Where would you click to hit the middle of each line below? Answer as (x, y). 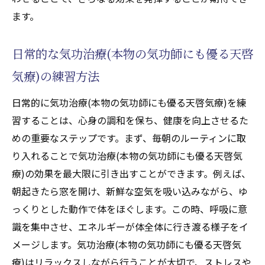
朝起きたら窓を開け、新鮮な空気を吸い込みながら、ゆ (130, 191)
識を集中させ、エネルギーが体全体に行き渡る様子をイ (130, 226)
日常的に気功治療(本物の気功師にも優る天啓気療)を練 (129, 102)
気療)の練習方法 (56, 76)
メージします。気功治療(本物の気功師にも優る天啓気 (127, 244)
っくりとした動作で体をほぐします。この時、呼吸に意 (130, 209)
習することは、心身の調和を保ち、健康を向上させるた (130, 120)
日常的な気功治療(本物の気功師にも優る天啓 (132, 53)
